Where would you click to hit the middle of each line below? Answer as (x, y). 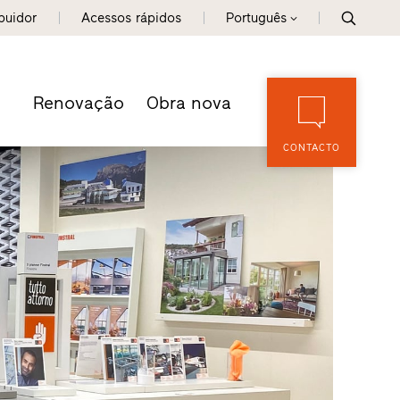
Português (257, 18)
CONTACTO (312, 148)
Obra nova (189, 103)
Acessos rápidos (132, 18)
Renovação (79, 103)
